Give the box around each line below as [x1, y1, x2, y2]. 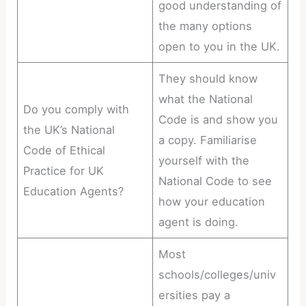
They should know [158, 72, 258, 86]
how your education [158, 195, 266, 209]
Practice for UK [23, 164, 105, 178]
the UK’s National [23, 123, 115, 137]
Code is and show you [158, 113, 279, 127]
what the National [158, 92, 253, 107]
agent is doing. [158, 215, 239, 229]
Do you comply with [23, 102, 130, 117]
